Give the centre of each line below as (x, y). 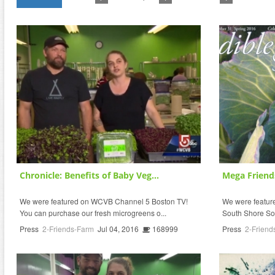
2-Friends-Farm (68, 228)
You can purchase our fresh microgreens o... (93, 212)
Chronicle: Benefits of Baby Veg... (89, 175)
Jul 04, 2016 (118, 228)
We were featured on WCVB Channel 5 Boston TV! (104, 201)
